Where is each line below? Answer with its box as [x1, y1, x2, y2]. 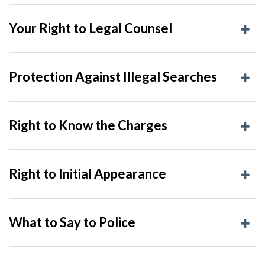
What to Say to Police [9, 214, 135, 230]
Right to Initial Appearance [9, 165, 166, 182]
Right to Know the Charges [9, 117, 167, 133]
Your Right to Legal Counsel [9, 20, 172, 36]
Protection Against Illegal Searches [9, 68, 217, 85]
